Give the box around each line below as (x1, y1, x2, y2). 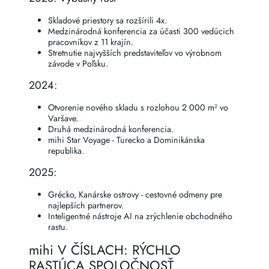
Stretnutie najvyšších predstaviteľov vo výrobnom (48, 47, 222, 59)
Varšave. (48, 112, 78, 125)
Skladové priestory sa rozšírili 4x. (48, 14, 167, 27)
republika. (48, 145, 84, 157)
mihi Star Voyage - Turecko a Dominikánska (48, 134, 205, 147)
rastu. (48, 221, 68, 234)
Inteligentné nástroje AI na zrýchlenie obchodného (48, 210, 232, 223)
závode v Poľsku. (48, 58, 108, 70)
